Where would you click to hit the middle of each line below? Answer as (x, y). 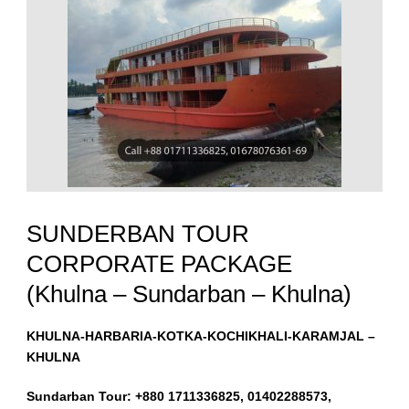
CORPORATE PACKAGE (159, 264)
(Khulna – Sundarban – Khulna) (189, 294)
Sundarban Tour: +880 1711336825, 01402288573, (179, 397)
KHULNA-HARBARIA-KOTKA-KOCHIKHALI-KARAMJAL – (201, 336)
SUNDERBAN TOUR (138, 234)
